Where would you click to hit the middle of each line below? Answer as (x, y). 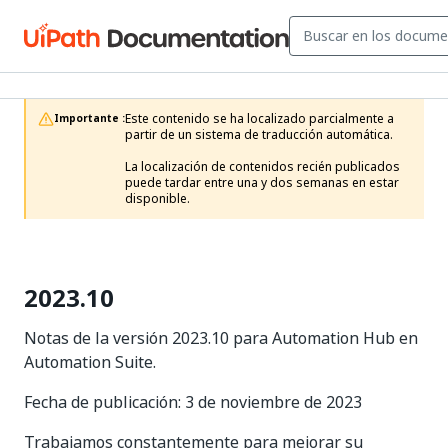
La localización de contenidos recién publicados (262, 167)
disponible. (157, 199)
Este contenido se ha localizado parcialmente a (259, 119)
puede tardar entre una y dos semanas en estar (262, 183)
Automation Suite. (90, 362)
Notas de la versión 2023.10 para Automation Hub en (221, 338)
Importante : (89, 118)
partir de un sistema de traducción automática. (259, 135)
